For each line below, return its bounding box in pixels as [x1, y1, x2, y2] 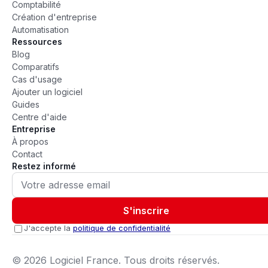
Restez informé [12, 161, 76, 171]
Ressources [12, 36, 62, 47]
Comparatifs [12, 62, 59, 72]
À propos [12, 136, 48, 147]
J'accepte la [24, 224, 71, 233]
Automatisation [12, 25, 69, 35]
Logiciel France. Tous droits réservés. [47, 254, 220, 266]
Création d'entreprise [12, 12, 97, 22]
